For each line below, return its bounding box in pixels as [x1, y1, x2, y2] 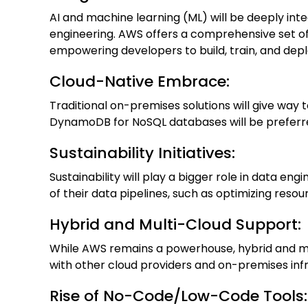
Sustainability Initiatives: [49, 142, 239, 164]
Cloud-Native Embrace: [49, 71, 234, 93]
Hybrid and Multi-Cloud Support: [49, 214, 305, 236]
